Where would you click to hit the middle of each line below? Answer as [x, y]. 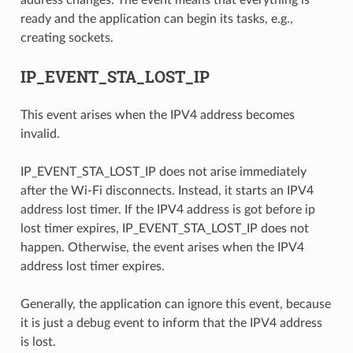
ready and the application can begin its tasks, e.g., [156, 19]
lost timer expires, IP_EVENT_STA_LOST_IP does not [164, 229]
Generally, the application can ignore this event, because [175, 305]
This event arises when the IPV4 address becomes [157, 115]
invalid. [40, 134]
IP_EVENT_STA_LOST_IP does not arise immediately [163, 172]
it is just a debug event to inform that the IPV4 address [171, 323]
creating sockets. [67, 38]
